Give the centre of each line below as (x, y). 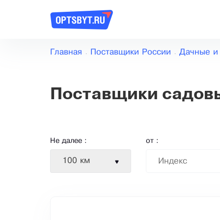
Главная (66, 53)
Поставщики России (131, 53)
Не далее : (69, 141)
